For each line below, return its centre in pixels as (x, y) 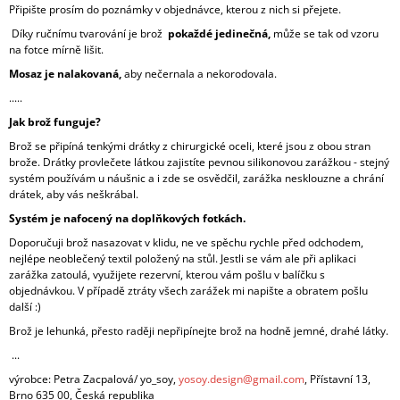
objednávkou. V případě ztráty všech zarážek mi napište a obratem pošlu (188, 291)
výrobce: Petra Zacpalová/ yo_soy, (94, 379)
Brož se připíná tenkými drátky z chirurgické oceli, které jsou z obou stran (190, 146)
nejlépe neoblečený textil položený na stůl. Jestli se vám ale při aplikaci (183, 259)
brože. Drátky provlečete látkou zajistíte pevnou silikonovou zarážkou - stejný (199, 162)
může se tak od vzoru (326, 34)
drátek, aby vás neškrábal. (74, 195)
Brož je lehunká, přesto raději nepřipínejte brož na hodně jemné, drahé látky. (199, 331)
